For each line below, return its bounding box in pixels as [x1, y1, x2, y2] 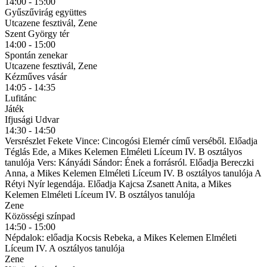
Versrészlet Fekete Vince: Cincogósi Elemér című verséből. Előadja [5, 135, 257, 146]
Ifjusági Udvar [5, 114, 59, 125]
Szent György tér [5, 28, 69, 39]
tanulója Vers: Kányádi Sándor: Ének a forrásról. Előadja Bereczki [5, 157, 254, 167]
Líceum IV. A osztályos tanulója [5, 243, 125, 253]
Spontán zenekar [5, 49, 67, 60]
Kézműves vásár [5, 71, 67, 82]
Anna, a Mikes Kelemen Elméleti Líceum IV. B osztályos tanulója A [5, 167, 261, 178]
